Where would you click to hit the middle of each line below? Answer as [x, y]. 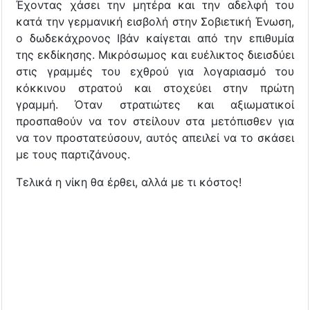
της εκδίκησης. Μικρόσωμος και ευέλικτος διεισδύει [155, 54]
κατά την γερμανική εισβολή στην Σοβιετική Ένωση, [155, 21]
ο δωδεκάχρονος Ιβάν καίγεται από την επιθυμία [155, 38]
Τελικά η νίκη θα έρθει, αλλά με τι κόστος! [129, 182]
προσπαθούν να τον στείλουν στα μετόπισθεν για [155, 121]
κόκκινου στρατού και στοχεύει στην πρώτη [155, 88]
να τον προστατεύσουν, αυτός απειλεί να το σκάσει [155, 137]
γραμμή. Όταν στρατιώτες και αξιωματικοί [155, 104]
